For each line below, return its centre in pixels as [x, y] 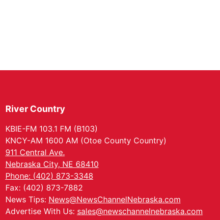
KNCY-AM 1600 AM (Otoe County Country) [86, 140]
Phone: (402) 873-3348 [49, 176]
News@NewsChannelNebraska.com [114, 199]
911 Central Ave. [35, 152]
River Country [35, 109]
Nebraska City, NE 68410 [52, 164]
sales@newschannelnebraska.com [140, 211]
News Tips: [27, 199]
